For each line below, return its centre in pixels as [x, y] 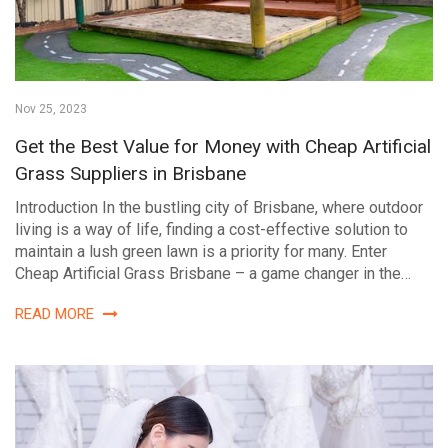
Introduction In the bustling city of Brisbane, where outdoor [219, 208]
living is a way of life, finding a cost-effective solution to [211, 230]
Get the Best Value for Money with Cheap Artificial [223, 147]
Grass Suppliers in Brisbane [130, 174]
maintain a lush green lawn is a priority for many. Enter [201, 252]
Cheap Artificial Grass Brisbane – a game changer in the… [213, 274]
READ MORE [56, 314]
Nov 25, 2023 [51, 109]
